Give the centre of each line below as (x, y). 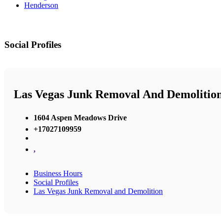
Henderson (41, 5)
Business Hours (58, 173)
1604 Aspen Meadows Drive (80, 117)
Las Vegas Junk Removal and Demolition (98, 191)
